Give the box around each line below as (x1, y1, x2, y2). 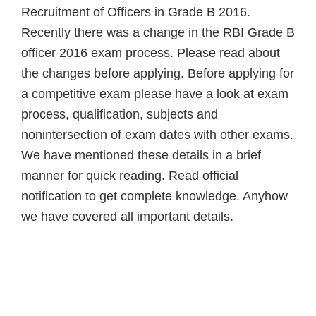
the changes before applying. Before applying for (21, 66, 294, 80)
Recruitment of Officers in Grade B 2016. (21, 5, 250, 19)
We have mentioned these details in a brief (21, 148, 261, 162)
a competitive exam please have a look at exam (21, 87, 288, 101)
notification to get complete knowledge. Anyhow (21, 189, 288, 203)
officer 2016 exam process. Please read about (21, 46, 280, 60)
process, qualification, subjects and (21, 107, 218, 121)
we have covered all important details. (21, 209, 233, 224)
